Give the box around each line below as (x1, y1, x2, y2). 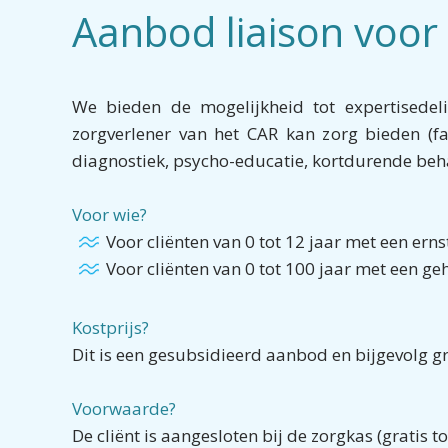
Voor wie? (72, 203, 147, 227)
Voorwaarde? (72, 397, 176, 421)
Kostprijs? (72, 316, 149, 340)
